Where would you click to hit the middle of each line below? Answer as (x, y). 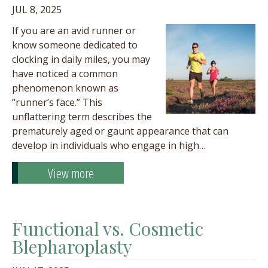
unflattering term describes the (82, 117)
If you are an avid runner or (74, 31)
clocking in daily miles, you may (81, 59)
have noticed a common (65, 74)
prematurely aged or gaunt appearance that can (120, 131)
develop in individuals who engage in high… (109, 145)
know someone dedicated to (75, 45)
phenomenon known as (65, 88)
